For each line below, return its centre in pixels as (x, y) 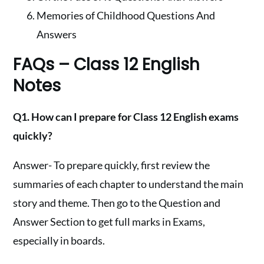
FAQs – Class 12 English (107, 64)
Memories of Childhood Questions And (126, 15)
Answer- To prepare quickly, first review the (112, 165)
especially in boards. (59, 240)
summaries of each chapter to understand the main (128, 184)
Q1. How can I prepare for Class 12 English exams (126, 116)
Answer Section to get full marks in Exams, (109, 221)
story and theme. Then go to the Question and (117, 202)
